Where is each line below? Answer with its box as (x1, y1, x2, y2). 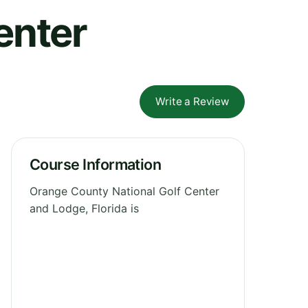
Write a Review (155, 94, 229, 108)
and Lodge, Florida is (30, 201, 139, 215)
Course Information (30, 155, 162, 173)
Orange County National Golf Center (30, 184, 219, 198)
